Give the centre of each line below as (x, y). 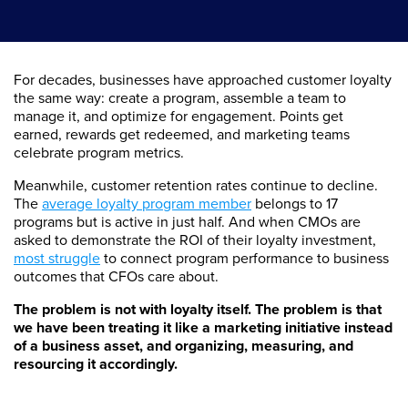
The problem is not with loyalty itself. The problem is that (198, 309)
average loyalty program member (147, 204)
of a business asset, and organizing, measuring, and (184, 346)
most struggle (57, 258)
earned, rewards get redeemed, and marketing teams (182, 134)
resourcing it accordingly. (97, 364)
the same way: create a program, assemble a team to (180, 98)
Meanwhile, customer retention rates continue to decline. (196, 185)
